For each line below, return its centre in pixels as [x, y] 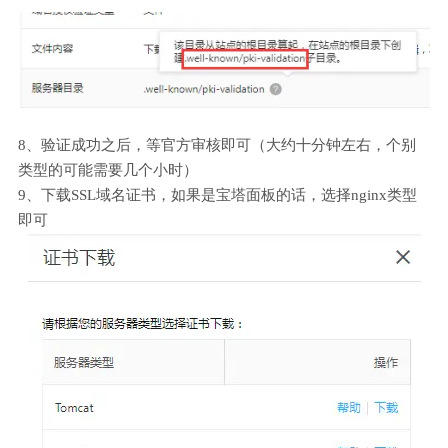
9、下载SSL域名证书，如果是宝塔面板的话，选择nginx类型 [217, 195]
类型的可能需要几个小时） [108, 170]
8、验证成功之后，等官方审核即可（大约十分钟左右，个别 [217, 145]
